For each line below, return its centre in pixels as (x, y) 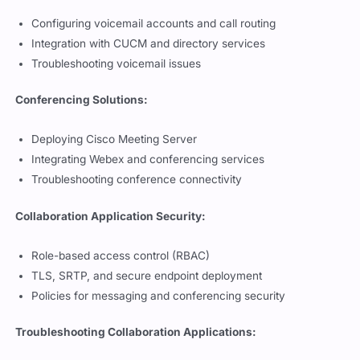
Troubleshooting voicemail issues (117, 71)
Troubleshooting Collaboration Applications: (136, 340)
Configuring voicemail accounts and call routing (154, 31)
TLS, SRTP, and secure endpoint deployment (147, 283)
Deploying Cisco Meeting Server (115, 147)
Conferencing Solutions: (82, 108)
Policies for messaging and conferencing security (159, 303)
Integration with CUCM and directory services (149, 51)
